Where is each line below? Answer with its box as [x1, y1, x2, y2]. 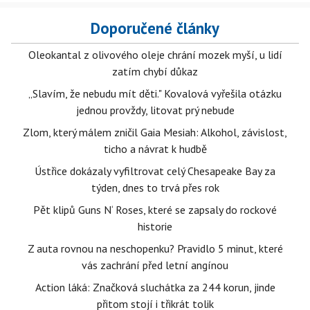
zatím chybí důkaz [112, 64, 198, 78]
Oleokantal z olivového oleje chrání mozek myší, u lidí [28, 48, 282, 62]
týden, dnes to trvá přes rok [91, 181, 219, 194]
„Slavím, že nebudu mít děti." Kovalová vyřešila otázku [28, 86, 282, 100]
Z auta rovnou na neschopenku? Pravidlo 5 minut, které [27, 241, 283, 255]
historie [138, 219, 172, 233]
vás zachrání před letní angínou [82, 258, 228, 272]
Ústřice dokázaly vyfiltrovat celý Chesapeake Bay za [35, 164, 275, 178]
